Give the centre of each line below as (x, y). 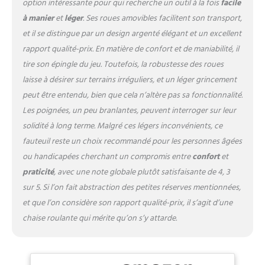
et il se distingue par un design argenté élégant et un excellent (132, 34)
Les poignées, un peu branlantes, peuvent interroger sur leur (129, 111)
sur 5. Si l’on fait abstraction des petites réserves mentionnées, (131, 188)
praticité (38, 172)
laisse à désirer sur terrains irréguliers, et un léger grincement (129, 80)
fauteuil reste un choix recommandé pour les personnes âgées (132, 141)
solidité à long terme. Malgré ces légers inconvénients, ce (122, 126)
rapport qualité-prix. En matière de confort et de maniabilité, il (130, 49)
